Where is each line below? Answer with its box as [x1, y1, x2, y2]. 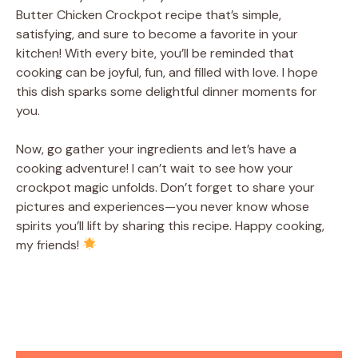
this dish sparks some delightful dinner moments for [16, 82, 317, 100]
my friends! [16, 236, 82, 253]
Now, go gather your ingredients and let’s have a [16, 140, 296, 157]
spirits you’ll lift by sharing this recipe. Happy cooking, [16, 217, 324, 234]
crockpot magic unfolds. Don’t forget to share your [16, 178, 315, 196]
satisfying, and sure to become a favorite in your [16, 25, 298, 42]
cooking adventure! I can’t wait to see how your [16, 159, 293, 177]
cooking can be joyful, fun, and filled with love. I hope [16, 63, 318, 81]
